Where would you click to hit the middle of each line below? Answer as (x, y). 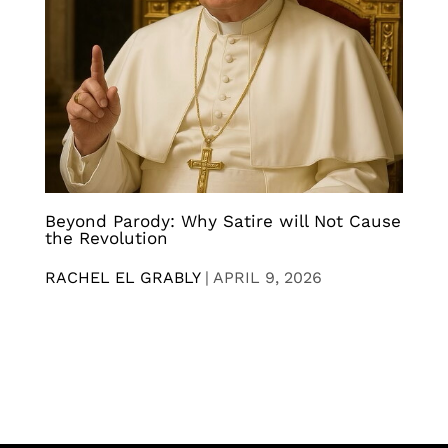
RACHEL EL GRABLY (122, 277)
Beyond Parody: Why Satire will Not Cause (223, 220)
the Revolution (106, 237)
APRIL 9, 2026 (267, 277)
